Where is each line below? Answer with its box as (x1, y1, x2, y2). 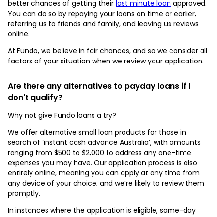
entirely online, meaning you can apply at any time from (8, 168, 200, 178)
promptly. (8, 188, 40, 198)
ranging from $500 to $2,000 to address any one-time (8, 147, 191, 157)
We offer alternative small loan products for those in (8, 127, 186, 137)
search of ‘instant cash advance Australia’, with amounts (8, 137, 201, 147)
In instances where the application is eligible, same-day (8, 205, 196, 215)
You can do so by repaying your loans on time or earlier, (8, 8, 196, 18)
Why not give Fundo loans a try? (8, 110, 116, 120)
